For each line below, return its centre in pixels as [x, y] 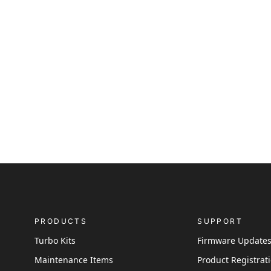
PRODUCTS [61, 221]
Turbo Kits [55, 241]
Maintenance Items [74, 260]
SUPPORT [220, 221]
